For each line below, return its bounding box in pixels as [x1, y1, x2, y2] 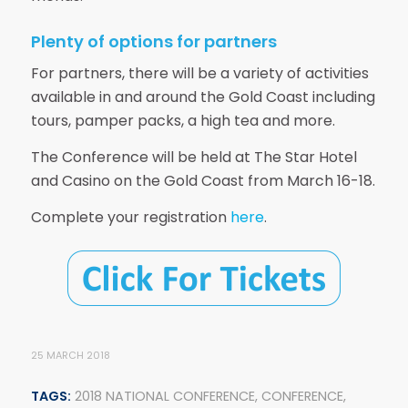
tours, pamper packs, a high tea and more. [30, 110, 335, 132]
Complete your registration [30, 206, 230, 228]
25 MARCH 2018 [30, 348, 110, 362]
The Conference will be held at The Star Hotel [30, 146, 357, 168]
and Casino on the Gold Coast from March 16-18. [30, 169, 375, 191]
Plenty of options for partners [30, 29, 277, 53]
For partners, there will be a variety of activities [30, 63, 369, 85]
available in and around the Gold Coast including [30, 87, 375, 108]
